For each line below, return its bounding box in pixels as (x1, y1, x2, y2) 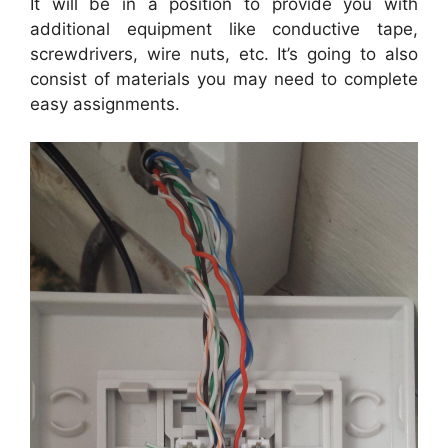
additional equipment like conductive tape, (30, 18, 418, 39)
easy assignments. (30, 93, 180, 114)
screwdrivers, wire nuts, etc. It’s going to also (30, 43, 418, 64)
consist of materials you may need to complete (30, 68, 418, 89)
